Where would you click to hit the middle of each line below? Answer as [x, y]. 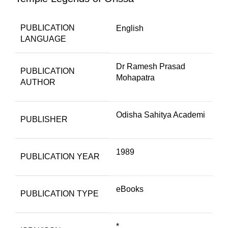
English [130, 28]
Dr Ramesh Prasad [151, 67]
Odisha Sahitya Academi [161, 115]
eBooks [130, 189]
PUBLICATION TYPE [60, 194]
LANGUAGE [43, 39]
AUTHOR [38, 82]
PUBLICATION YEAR [60, 157]
